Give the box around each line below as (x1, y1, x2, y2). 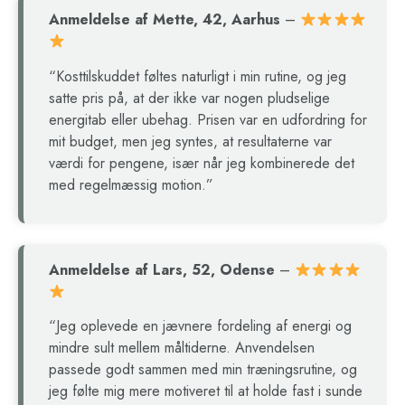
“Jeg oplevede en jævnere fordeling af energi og (49, 316, 352, 337)
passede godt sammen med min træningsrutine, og (49, 359, 357, 381)
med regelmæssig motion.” (49, 174, 213, 195)
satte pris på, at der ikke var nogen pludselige (49, 87, 330, 108)
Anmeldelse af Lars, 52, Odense (49, 259, 275, 281)
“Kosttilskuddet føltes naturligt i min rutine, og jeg (49, 65, 346, 87)
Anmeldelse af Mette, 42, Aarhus (49, 9, 280, 31)
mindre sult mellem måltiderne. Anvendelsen (49, 337, 315, 359)
